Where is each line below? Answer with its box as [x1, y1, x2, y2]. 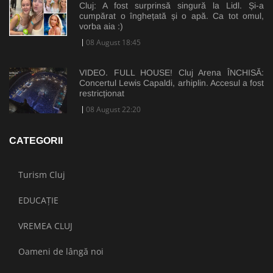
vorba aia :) [79, 21, 123, 31]
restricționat [79, 88, 124, 98]
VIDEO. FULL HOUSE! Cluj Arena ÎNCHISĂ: [79, 67, 264, 77]
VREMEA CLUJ [18, 219, 73, 232]
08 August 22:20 [86, 104, 141, 115]
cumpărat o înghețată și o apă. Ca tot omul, [79, 10, 264, 21]
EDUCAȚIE [18, 194, 58, 206]
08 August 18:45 [86, 37, 141, 48]
